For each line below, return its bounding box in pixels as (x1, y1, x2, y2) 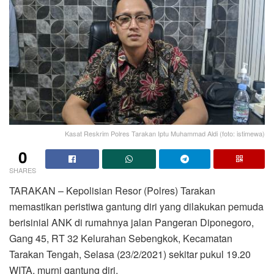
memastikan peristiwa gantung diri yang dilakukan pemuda (9, 199, 264, 213)
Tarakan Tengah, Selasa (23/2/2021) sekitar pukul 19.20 (9, 246, 251, 261)
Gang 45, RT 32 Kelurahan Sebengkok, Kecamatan (9, 231, 232, 245)
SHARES (9, 165, 36, 175)
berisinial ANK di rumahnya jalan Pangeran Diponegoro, (9, 215, 254, 229)
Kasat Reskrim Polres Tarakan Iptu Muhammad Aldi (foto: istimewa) (65, 128, 265, 138)
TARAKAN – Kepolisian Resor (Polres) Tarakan (9, 183, 215, 198)
